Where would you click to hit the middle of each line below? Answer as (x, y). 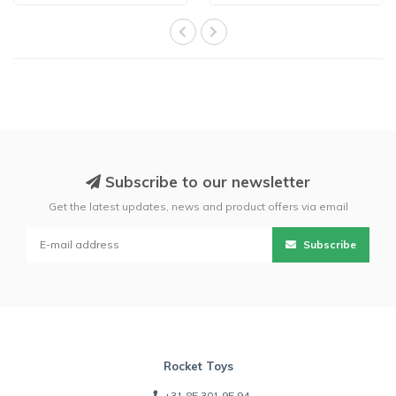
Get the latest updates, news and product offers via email (198, 207)
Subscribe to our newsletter (206, 182)
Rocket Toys (198, 366)
